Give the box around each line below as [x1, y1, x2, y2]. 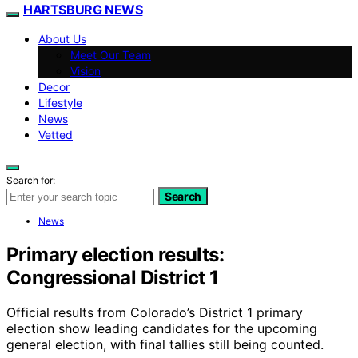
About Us [38, 31, 86, 46]
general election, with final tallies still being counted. [6, 336, 324, 353]
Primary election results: [6, 242, 224, 266]
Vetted [38, 127, 73, 141]
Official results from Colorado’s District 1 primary [6, 304, 303, 321]
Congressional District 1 [6, 265, 219, 289]
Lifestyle [38, 95, 82, 109]
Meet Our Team [70, 47, 151, 62]
